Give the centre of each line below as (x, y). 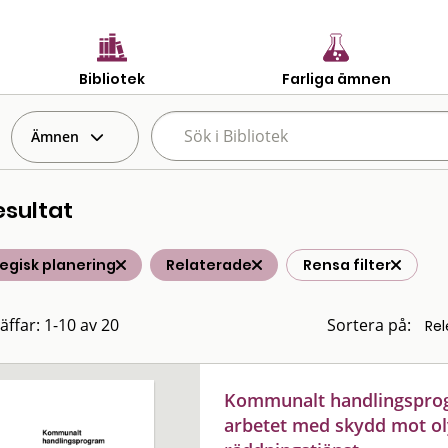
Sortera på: (369, 325)
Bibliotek (112, 78)
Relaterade (209, 265)
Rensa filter (347, 265)
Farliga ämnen (336, 78)
